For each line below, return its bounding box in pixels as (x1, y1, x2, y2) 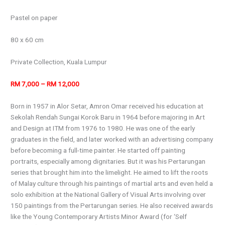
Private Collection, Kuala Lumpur (11, 58, 107, 66)
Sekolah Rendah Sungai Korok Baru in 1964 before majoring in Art (11, 113, 205, 121)
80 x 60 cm (11, 36, 44, 44)
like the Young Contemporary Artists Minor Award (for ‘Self (11, 212, 187, 220)
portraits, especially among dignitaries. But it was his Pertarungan (11, 157, 206, 165)
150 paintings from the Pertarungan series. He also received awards (11, 201, 213, 209)
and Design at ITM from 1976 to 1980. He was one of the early (11, 124, 195, 132)
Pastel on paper (11, 14, 58, 22)
